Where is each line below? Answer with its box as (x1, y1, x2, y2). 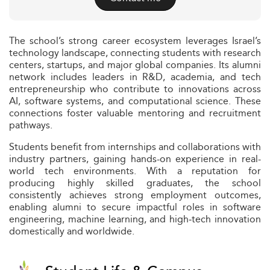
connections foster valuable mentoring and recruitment (9, 105, 261, 121)
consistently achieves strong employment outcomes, (9, 187, 261, 202)
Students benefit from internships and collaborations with (9, 139, 261, 154)
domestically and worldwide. (9, 224, 134, 239)
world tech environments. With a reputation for (9, 163, 261, 178)
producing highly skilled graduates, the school (9, 175, 261, 190)
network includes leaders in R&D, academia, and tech (9, 69, 261, 84)
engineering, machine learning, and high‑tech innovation (9, 212, 261, 227)
